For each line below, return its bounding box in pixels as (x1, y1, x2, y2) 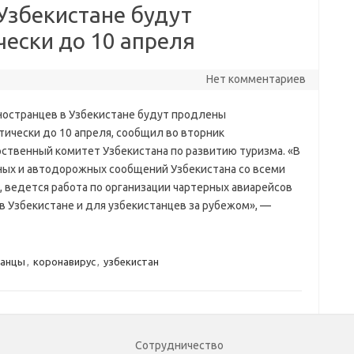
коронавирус (32, 256, 96, 267)
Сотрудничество (134, 339, 224, 352)
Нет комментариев (205, 73, 306, 85)
